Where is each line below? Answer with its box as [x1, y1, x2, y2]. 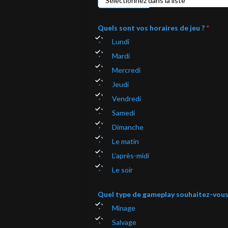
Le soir [112, 165, 133, 174]
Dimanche [112, 123, 144, 131]
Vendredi [112, 94, 141, 103]
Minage [112, 204, 135, 212]
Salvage [112, 218, 136, 226]
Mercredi [112, 66, 140, 74]
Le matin [112, 137, 139, 146]
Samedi [112, 108, 135, 117]
